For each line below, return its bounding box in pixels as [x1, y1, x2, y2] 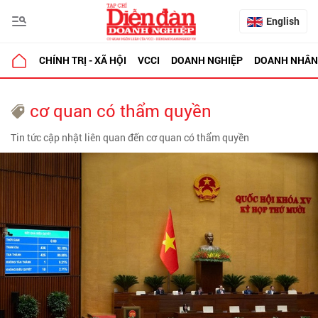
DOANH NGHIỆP [171, 53, 243, 67]
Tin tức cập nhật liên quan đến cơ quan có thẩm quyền [11, 131, 249, 144]
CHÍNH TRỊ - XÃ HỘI [39, 53, 126, 67]
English [266, 14, 300, 28]
